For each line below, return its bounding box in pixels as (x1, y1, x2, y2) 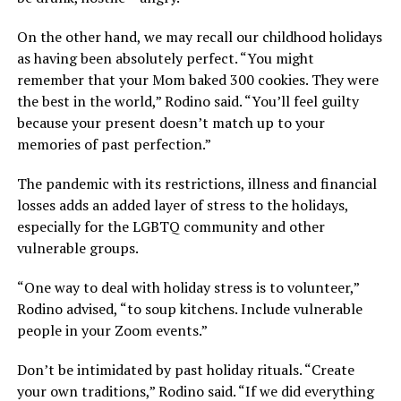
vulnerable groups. (16, 238, 139, 259)
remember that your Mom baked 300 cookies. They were (16, 70, 379, 90)
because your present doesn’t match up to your (16, 113, 325, 133)
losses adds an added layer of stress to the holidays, (16, 195, 348, 216)
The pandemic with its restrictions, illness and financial (16, 174, 377, 194)
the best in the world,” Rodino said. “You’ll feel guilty (16, 91, 359, 112)
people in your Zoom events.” (16, 320, 208, 341)
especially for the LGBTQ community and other (16, 217, 325, 237)
